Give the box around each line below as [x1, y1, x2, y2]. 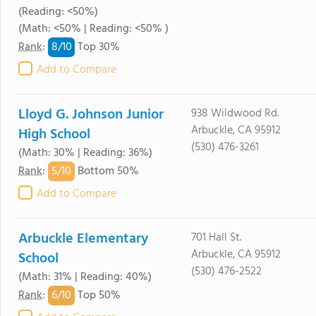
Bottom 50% [75, 162, 139, 181]
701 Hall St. [190, 229, 241, 247]
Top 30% [75, 38, 120, 57]
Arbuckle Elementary [18, 228, 148, 250]
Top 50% [75, 286, 121, 305]
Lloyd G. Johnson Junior [18, 104, 164, 126]
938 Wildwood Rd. [190, 104, 279, 123]
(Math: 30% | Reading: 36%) [18, 144, 152, 162]
